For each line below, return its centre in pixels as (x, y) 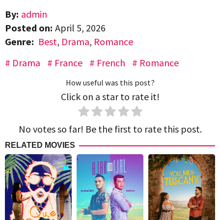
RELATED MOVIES (40, 145)
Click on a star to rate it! (110, 97)
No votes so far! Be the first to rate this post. (110, 129)
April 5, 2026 (80, 28)
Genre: (20, 42)
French (111, 63)
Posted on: (29, 28)
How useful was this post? (110, 83)
